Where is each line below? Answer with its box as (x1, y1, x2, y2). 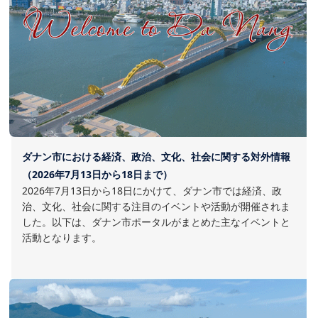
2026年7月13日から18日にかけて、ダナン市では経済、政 (22, 184, 282, 198)
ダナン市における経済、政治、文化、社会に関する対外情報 (22, 150, 290, 164)
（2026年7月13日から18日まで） (22, 168, 172, 182)
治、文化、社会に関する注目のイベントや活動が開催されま (22, 199, 290, 214)
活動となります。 (22, 231, 102, 245)
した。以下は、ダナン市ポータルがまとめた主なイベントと (22, 215, 290, 229)
